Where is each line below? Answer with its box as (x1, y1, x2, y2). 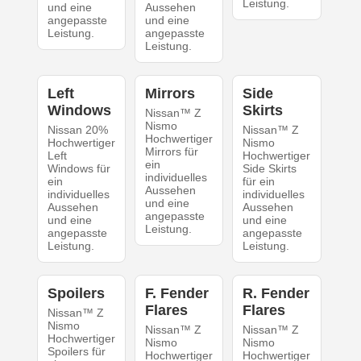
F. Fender (144, 285, 209, 302)
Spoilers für (47, 345, 106, 359)
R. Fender (243, 285, 310, 302)
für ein (243, 175, 276, 189)
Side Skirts (243, 162, 297, 176)
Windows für (47, 162, 110, 176)
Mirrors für (144, 145, 198, 159)
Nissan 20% (47, 123, 108, 137)
